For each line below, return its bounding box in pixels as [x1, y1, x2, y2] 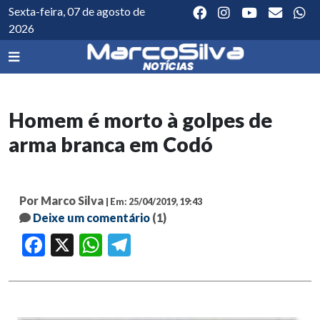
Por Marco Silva [19, 194, 104, 208]
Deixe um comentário [33, 211, 150, 225]
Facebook [45, 239, 84, 251]
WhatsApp [102, 239, 145, 251]
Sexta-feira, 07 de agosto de [9, 4, 145, 18]
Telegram [131, 239, 170, 251]
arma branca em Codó [9, 132, 213, 157]
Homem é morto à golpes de [9, 108, 272, 133]
